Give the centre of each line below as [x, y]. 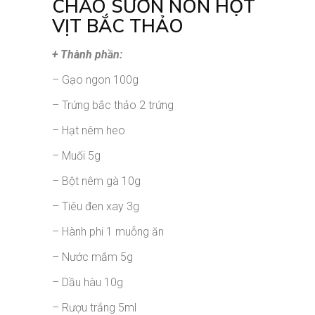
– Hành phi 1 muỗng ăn [108, 231]
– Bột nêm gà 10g [96, 181]
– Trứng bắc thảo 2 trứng [113, 105]
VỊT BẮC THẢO [118, 25]
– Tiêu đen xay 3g [96, 206]
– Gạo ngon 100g [95, 79]
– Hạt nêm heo [89, 130]
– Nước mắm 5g [92, 257]
